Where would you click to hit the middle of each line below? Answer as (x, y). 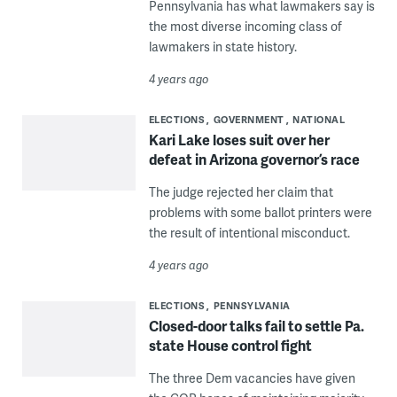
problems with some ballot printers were (260, 213)
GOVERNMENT (249, 120)
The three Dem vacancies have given (252, 378)
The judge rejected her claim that (241, 192)
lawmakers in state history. (222, 47)
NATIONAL (319, 120)
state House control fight (230, 346)
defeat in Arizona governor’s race (254, 160)
